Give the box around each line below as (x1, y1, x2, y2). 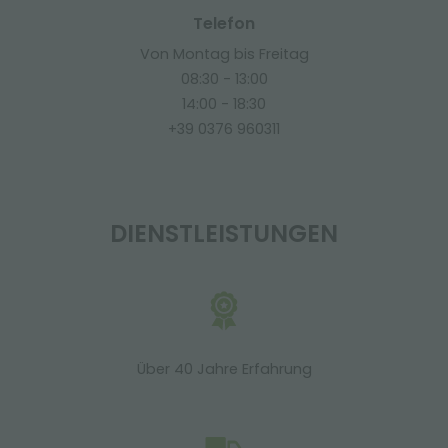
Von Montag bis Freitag (139, 44, 309, 64)
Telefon (193, 12, 255, 35)
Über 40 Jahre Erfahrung (136, 359, 312, 379)
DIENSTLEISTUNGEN (110, 217, 338, 250)
